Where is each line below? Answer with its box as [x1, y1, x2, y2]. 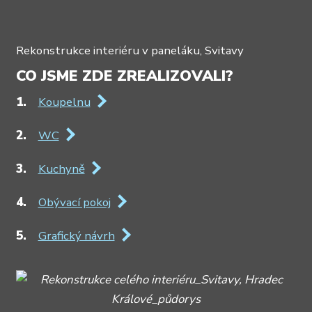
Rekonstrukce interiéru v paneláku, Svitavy [15, 42, 244, 58]
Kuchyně [38, 161, 85, 178]
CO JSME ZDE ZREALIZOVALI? [15, 65, 233, 86]
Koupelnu [38, 94, 91, 111]
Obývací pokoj [38, 194, 111, 211]
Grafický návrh [38, 228, 115, 244]
